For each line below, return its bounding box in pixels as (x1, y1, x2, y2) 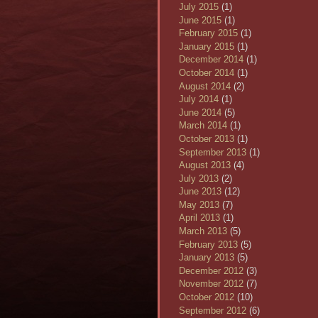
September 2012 (179, 305, 246, 316)
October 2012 (179, 292, 234, 303)
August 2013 (179, 160, 231, 171)
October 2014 (179, 67, 234, 78)
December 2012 (179, 265, 243, 276)
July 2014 (179, 94, 219, 105)
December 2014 (179, 54, 243, 65)
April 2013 (179, 212, 220, 224)
